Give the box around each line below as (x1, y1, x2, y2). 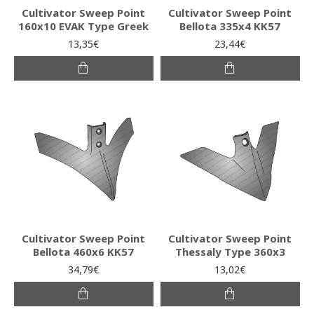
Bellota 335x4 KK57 (179, 18, 281, 33)
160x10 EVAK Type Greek (18, 18, 149, 33)
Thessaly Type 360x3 (175, 244, 285, 259)
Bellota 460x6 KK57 (33, 244, 135, 259)
